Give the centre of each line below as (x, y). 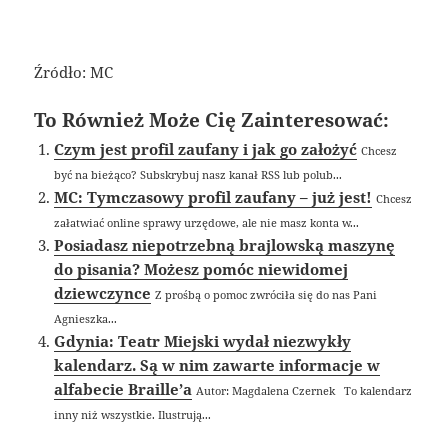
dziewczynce (103, 293)
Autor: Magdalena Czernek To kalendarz (304, 391)
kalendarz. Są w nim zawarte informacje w (217, 365)
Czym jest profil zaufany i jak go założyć (206, 149)
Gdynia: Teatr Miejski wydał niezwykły (203, 341)
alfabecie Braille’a (123, 389)
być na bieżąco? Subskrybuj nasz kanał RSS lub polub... (198, 175)
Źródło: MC (74, 72)
